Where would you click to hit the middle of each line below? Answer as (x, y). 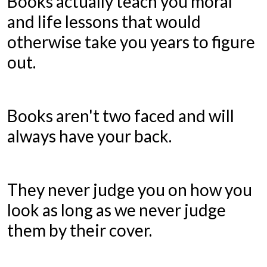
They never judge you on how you (129, 190)
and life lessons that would (104, 21)
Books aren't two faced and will (120, 115)
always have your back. (91, 136)
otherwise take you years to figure (131, 41)
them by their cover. (81, 230)
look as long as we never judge (116, 210)
